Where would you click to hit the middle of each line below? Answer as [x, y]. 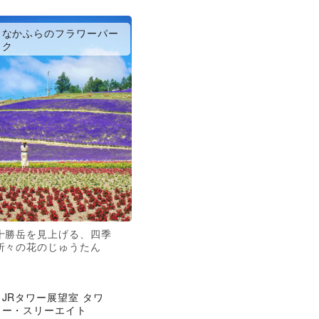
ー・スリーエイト [45, 309]
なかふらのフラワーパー [61, 33]
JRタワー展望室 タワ [53, 297]
